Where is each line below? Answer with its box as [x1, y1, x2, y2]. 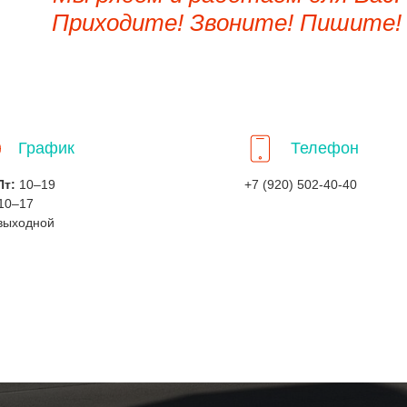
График [18, 139, 74, 157]
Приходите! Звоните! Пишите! [51, 9, 402, 36]
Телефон [291, 139, 359, 157]
